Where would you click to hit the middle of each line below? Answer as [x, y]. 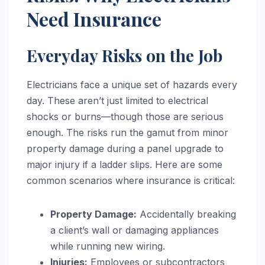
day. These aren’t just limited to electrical [117, 100]
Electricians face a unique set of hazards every [132, 84]
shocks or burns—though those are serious [125, 116]
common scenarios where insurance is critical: [131, 180]
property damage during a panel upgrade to [125, 148]
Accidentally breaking [186, 214]
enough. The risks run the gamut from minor [127, 132]
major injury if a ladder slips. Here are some [125, 164]
